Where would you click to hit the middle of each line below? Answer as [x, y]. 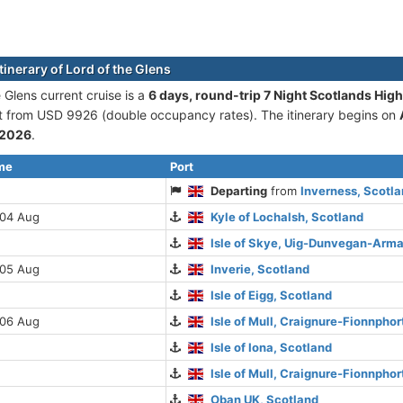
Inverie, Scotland [260, 269]
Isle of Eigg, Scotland [272, 296]
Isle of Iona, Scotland [272, 348]
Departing [239, 191]
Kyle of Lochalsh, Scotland [287, 217]
